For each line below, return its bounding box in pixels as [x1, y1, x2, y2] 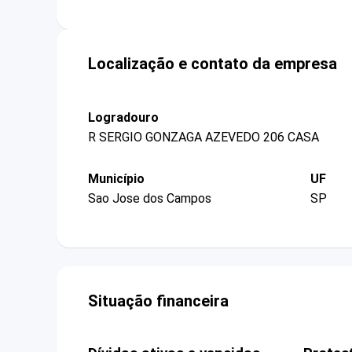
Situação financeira [88, 291, 229, 311]
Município [88, 170, 145, 186]
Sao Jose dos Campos [88, 191, 211, 207]
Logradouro [88, 109, 159, 125]
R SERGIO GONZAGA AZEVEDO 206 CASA [88, 129, 319, 145]
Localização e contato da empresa [88, 53, 337, 73]
